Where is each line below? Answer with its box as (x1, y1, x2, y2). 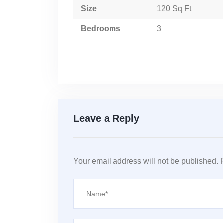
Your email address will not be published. (73, 156, 218, 165)
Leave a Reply (73, 112, 139, 124)
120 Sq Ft (172, 4, 191, 13)
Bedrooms (81, 24, 120, 33)
